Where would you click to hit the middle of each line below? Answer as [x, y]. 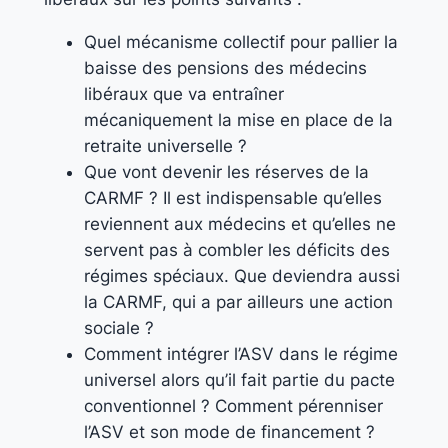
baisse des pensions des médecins [225, 67]
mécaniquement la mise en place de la [238, 119]
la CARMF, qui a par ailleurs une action [238, 301]
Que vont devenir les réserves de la [226, 171]
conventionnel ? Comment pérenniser [233, 405]
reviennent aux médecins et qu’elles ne [239, 223]
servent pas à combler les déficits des [236, 249]
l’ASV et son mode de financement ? [229, 431]
